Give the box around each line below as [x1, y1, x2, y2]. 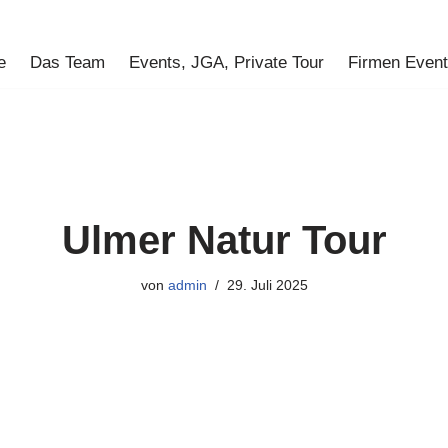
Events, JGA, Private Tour [128, 53, 324, 72]
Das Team [29, 53, 105, 72]
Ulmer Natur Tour [61, 218, 387, 262]
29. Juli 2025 [226, 278, 308, 293]
